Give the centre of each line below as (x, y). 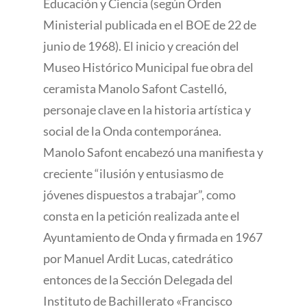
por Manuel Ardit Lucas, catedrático (138, 258)
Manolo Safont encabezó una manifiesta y (153, 152)
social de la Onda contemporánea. (132, 131)
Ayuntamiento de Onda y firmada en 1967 (152, 237)
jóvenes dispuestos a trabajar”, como (139, 195)
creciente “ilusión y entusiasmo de (133, 173)
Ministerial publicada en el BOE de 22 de (149, 25)
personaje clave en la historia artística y (147, 110)
